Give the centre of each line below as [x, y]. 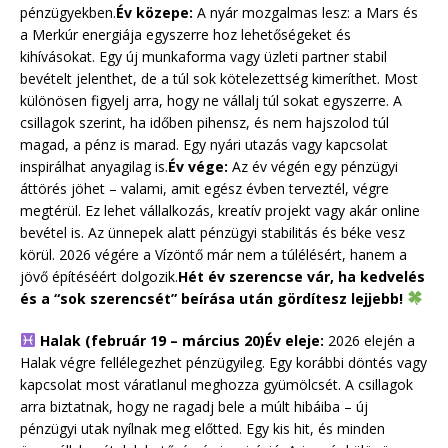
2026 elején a [369, 340]
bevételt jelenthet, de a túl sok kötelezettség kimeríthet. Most [219, 78]
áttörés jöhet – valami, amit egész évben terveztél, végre [204, 188]
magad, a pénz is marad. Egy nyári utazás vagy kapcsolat [204, 144]
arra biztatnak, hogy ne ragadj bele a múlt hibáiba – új [194, 406]
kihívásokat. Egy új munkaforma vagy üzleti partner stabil [203, 56]
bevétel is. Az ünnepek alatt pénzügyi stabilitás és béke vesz [212, 232]
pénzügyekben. [68, 12]
